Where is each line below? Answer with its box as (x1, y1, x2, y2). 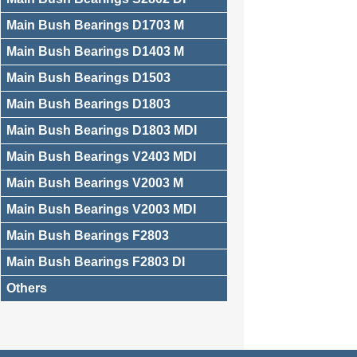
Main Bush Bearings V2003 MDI (6, 202, 196, 216)
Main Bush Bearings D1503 (6, 71, 171, 84)
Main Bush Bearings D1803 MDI (6, 124, 197, 137)
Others (6, 281, 47, 295)
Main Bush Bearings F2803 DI (6, 255, 185, 269)
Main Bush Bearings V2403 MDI (6, 150, 196, 163)
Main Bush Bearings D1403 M (6, 45, 184, 58)
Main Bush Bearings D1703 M (6, 18, 184, 32)
